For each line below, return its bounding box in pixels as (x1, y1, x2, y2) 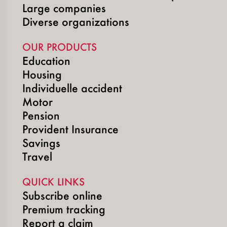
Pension (22, 108, 60, 122)
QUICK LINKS (22, 175, 85, 188)
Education (22, 53, 70, 67)
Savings (22, 135, 60, 149)
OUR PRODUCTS (22, 40, 97, 53)
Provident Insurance (22, 122, 119, 136)
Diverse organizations (22, 14, 129, 28)
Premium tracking (22, 202, 105, 216)
